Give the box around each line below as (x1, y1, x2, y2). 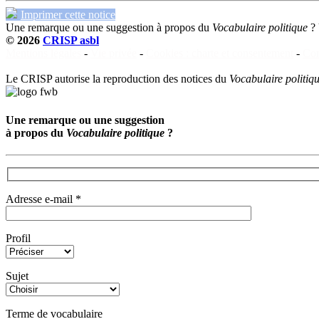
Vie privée (90, 47, 137, 60)
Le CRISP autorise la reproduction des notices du (6, 73, 229, 85)
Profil (6, 231, 31, 244)
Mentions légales (6, 47, 81, 60)
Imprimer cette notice (21, 9, 115, 21)
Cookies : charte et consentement (146, 47, 293, 60)
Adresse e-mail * (6, 192, 81, 205)
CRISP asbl (43, 34, 99, 47)
